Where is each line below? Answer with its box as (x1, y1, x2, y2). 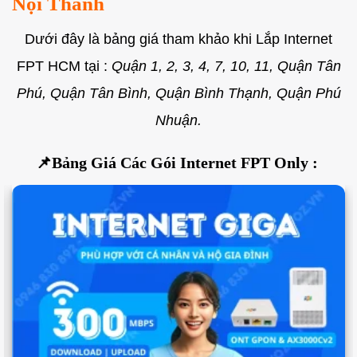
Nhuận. (155, 112, 202, 129)
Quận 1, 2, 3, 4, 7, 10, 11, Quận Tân (111, 58, 341, 75)
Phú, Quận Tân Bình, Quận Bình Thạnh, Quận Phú (16, 85, 341, 102)
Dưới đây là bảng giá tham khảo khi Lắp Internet (25, 31, 332, 48)
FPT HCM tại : (16, 58, 112, 75)
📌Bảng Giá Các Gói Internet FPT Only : (35, 154, 322, 172)
